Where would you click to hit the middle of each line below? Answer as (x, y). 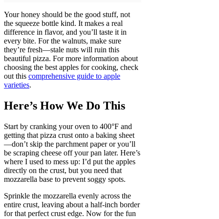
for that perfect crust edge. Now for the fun (70, 214)
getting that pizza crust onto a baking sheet (69, 135)
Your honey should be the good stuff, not (67, 15)
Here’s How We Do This (65, 106)
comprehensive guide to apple (74, 76)
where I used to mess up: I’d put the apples (70, 162)
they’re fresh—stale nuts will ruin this (62, 50)
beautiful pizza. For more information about (71, 59)
